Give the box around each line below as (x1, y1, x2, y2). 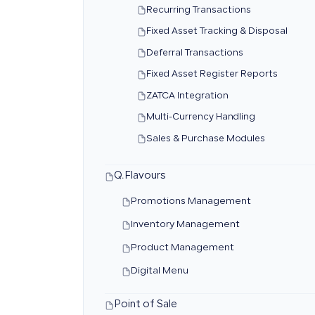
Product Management (131, 244, 234, 252)
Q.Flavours (114, 172, 166, 181)
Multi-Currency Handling (146, 113, 255, 122)
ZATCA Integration (146, 91, 229, 101)
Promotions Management (131, 198, 251, 206)
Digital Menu (131, 267, 188, 276)
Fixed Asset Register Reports (146, 70, 278, 79)
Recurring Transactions (146, 6, 251, 15)
